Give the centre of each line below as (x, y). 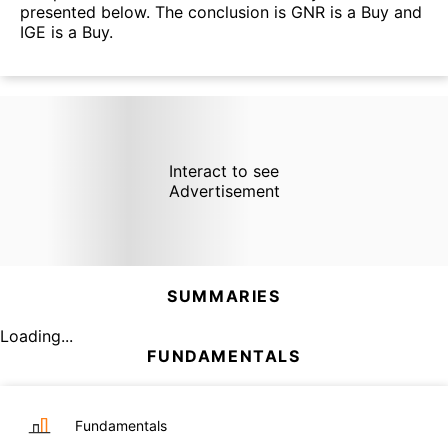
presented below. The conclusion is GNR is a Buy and (221, 12)
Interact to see (223, 170)
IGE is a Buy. (66, 32)
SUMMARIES (224, 295)
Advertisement (224, 190)
